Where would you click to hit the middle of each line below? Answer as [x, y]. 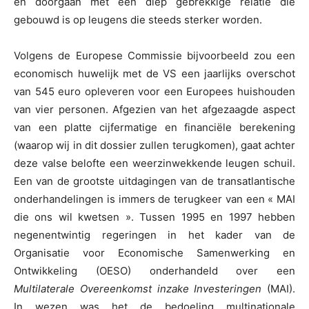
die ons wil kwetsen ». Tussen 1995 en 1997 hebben [154, 217]
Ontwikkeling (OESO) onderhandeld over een [154, 271]
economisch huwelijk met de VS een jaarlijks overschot [154, 74]
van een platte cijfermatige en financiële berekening [154, 128]
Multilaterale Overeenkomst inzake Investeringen [140, 289]
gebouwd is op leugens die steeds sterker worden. [138, 20]
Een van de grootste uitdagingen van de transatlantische [154, 181]
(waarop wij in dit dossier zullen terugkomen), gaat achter [154, 146]
